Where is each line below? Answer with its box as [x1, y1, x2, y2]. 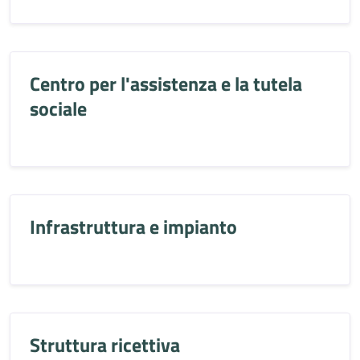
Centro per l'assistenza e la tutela [30, 69, 302, 98]
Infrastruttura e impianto [30, 212, 237, 241]
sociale [30, 94, 87, 123]
